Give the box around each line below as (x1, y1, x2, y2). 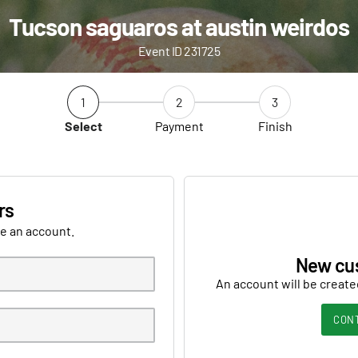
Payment (154, 118, 204, 133)
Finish (257, 118, 292, 133)
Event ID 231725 (137, 43, 221, 58)
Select (64, 118, 102, 133)
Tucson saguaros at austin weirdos (9, 12, 349, 41)
